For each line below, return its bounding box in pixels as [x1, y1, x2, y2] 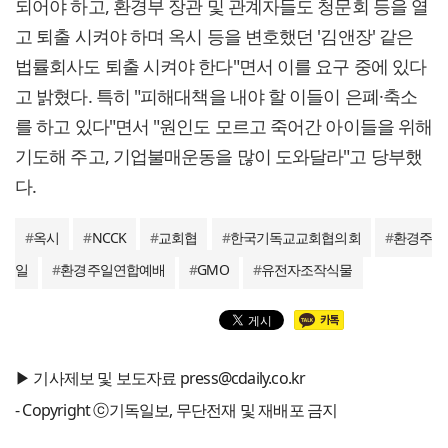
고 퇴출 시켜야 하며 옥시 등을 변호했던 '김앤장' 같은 [15, 24, 414, 49]
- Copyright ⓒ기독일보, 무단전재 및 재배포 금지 [15, 399, 338, 422]
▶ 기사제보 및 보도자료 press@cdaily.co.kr [15, 367, 306, 390]
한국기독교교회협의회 [229, 228, 361, 248]
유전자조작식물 [260, 260, 353, 280]
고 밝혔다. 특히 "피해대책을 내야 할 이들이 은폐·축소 [15, 84, 418, 109]
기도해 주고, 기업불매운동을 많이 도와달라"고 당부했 [15, 144, 422, 169]
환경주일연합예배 [60, 260, 166, 280]
